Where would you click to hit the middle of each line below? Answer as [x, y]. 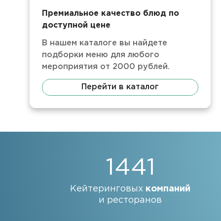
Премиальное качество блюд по [110, 14]
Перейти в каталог [120, 87]
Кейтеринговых [108, 189]
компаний [168, 189]
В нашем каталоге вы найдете [105, 43]
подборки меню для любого [101, 55]
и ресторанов [130, 200]
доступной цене [76, 25]
